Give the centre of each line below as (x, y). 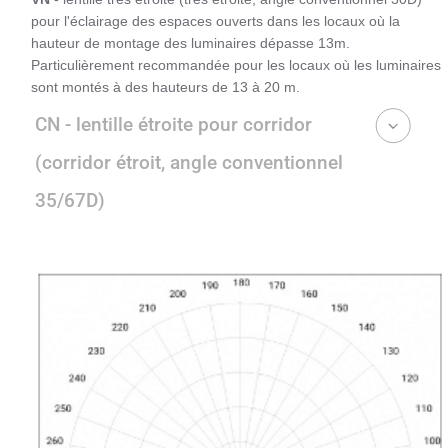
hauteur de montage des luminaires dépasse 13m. (190, 43)
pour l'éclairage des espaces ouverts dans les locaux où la (215, 21)
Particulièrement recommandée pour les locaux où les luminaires (236, 65)
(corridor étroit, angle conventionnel (189, 163)
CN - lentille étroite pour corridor (173, 125)
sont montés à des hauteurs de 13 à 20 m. (165, 87)
